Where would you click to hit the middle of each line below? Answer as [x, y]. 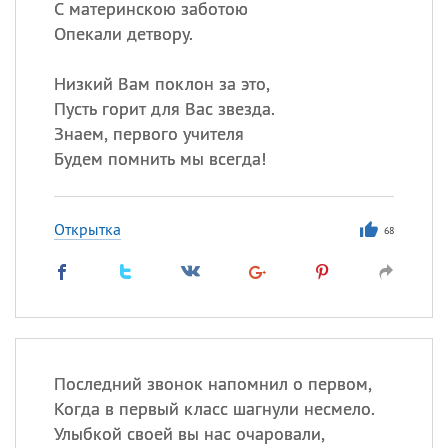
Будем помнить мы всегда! [159, 158]
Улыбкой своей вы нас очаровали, [189, 433]
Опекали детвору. [123, 33]
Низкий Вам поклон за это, [161, 83]
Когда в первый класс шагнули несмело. [214, 408]
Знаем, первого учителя [148, 133]
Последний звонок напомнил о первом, [212, 383]
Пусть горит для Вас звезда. [164, 108]
